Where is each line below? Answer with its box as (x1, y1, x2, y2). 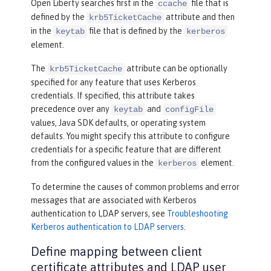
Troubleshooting (167, 208, 228, 218)
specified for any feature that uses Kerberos (31, 77, 196, 87)
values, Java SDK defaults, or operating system (31, 117, 206, 128)
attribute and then (164, 11, 235, 22)
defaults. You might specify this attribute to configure (31, 131, 230, 141)
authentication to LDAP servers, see (31, 208, 167, 218)
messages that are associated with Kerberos (31, 195, 197, 205)
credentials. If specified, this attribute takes (31, 90, 195, 100)
